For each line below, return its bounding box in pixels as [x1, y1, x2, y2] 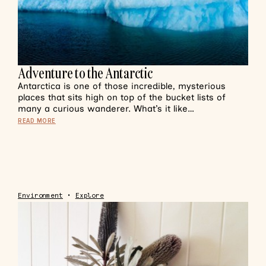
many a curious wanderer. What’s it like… [18, 103, 194, 114]
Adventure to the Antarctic [18, 63, 153, 83]
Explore [75, 192, 104, 199]
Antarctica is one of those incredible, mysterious [18, 81, 226, 91]
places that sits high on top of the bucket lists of [18, 92, 226, 103]
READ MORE [18, 116, 56, 125]
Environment [18, 192, 64, 199]
